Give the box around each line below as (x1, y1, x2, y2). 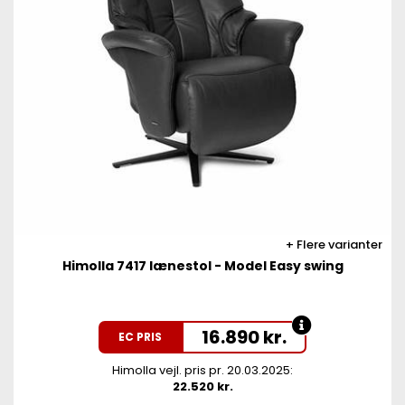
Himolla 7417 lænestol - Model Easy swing (61, 257, 344, 275)
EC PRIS (118, 329, 162, 344)
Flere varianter (294, 236, 382, 253)
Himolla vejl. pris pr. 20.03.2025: (112, 362, 293, 379)
